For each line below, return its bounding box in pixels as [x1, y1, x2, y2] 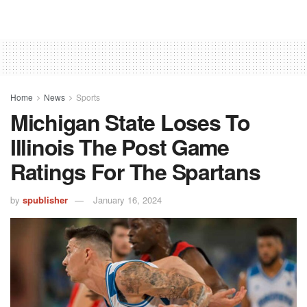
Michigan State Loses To [10, 106, 250, 138]
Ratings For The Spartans [10, 155, 260, 187]
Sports [76, 90, 100, 103]
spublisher [23, 193, 68, 206]
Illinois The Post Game [10, 130, 229, 162]
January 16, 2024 [93, 193, 162, 206]
